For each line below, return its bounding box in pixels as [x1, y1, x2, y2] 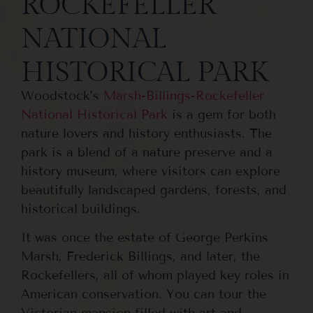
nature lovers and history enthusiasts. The [21, 125, 272, 141]
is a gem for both [168, 106, 276, 122]
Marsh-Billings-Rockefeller [103, 87, 264, 103]
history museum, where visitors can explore [21, 163, 280, 179]
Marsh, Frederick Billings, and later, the [21, 248, 260, 264]
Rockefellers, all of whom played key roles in [21, 267, 289, 283]
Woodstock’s [21, 87, 103, 103]
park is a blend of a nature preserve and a [21, 144, 272, 160]
